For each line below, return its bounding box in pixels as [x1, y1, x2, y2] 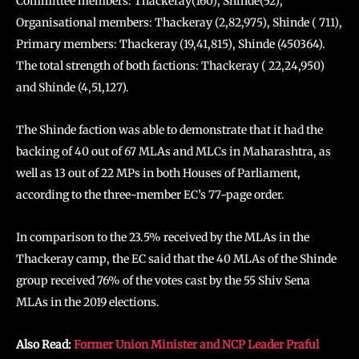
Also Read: [16, 337, 74, 352]
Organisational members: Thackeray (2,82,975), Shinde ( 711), [16, 15, 342, 30]
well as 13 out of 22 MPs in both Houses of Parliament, [16, 166, 301, 180]
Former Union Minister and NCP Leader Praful [74, 337, 319, 352]
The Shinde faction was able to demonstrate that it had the [16, 123, 323, 137]
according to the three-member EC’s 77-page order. [16, 188, 284, 202]
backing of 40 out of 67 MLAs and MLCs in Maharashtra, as [16, 144, 331, 159]
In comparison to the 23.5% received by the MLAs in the [16, 230, 309, 244]
